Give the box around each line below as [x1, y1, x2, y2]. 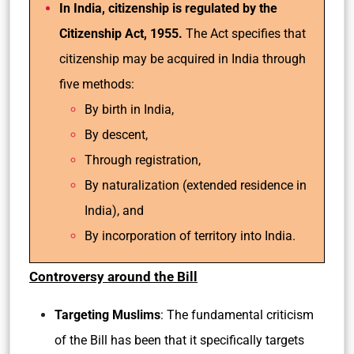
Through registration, [85, 153, 201, 168]
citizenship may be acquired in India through [59, 51, 306, 66]
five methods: [59, 77, 134, 92]
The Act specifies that [183, 26, 306, 41]
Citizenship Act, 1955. [59, 26, 183, 41]
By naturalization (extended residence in [85, 178, 307, 193]
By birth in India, [85, 102, 174, 117]
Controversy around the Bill [29, 269, 198, 284]
